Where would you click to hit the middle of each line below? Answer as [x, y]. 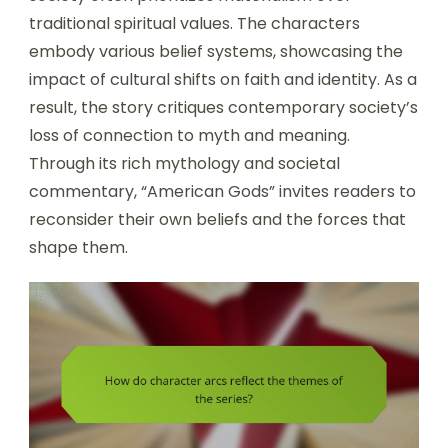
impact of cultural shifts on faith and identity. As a [223, 79]
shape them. [78, 247]
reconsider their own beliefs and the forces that [217, 219]
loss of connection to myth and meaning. [189, 135]
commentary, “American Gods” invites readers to [222, 191]
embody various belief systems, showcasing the [216, 51]
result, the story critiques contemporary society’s [223, 107]
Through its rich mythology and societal [184, 163]
